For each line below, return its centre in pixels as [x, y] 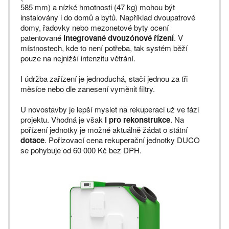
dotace [32, 140]
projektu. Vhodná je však [63, 120]
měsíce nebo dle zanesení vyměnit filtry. [88, 89]
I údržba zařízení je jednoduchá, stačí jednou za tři [104, 79]
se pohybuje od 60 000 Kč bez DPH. [81, 150]
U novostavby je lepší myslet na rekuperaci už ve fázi [110, 109]
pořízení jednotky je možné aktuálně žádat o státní [104, 130]
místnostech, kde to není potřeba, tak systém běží [104, 48]
